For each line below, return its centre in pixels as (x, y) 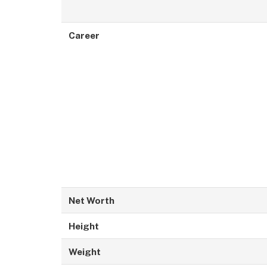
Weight (84, 252)
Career (84, 35)
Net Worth (91, 201)
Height (83, 226)
